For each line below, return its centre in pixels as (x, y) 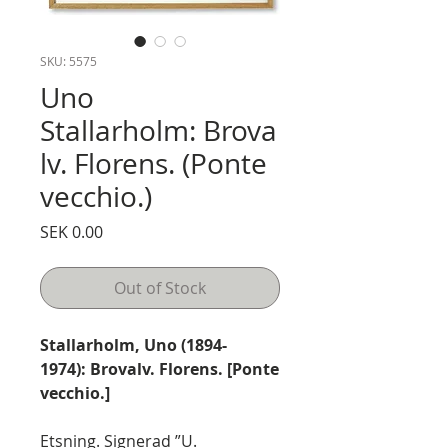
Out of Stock (160, 287)
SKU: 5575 (68, 60)
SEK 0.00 (71, 231)
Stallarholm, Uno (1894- (133, 344)
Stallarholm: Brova (158, 130)
